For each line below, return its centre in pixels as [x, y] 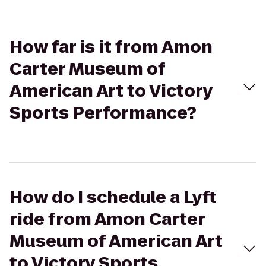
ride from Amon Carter [107, 219]
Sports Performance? [103, 113]
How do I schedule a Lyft [113, 197]
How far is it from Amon [111, 47]
